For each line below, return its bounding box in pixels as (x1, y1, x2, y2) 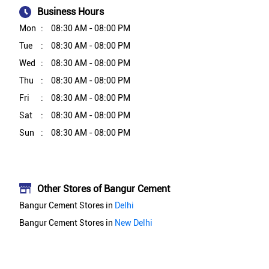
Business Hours (37, 6, 104, 18)
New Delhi (115, 217, 153, 228)
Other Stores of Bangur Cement (37, 183, 170, 195)
